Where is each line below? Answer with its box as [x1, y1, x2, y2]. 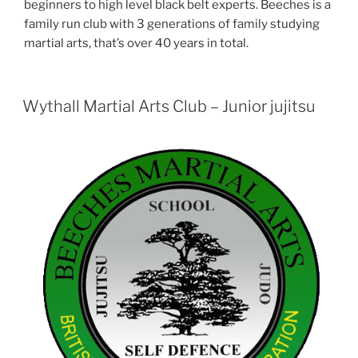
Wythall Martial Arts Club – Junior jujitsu [22, 96, 316, 116]
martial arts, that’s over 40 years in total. [24, 36, 249, 51]
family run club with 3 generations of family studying [24, 17, 320, 32]
